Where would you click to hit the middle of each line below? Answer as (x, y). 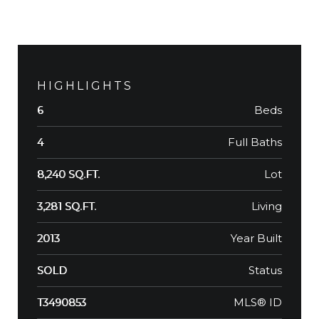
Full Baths (255, 142)
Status (265, 270)
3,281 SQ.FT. (67, 206)
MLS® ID (258, 302)
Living (267, 206)
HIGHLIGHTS (85, 85)
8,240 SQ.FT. (68, 174)
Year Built (256, 238)
